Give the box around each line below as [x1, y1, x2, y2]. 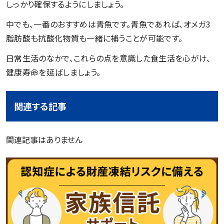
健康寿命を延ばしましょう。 [6, 66, 103, 78]
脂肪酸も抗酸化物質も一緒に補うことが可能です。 [6, 32, 185, 44]
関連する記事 [14, 99, 66, 113]
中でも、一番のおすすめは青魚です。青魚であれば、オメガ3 [6, 18, 210, 30]
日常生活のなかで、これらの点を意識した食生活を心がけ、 [6, 52, 211, 64]
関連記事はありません [6, 133, 82, 146]
